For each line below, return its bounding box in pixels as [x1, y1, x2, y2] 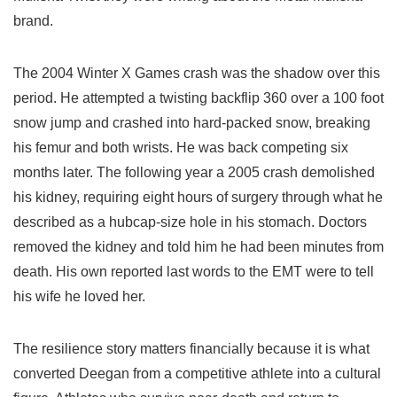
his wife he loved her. [13, 289, 145, 305]
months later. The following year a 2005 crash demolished [13, 165, 375, 181]
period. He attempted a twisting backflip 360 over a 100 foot [13, 90, 384, 106]
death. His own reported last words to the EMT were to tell [13, 264, 374, 280]
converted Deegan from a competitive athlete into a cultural [13, 366, 381, 382]
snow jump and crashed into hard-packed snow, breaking [13, 115, 370, 131]
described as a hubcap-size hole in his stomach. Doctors [13, 214, 367, 230]
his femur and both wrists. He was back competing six [13, 140, 348, 156]
